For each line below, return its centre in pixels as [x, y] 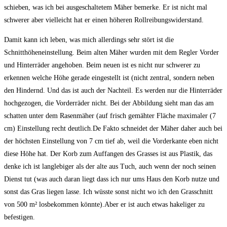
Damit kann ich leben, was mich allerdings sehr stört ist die [89, 40]
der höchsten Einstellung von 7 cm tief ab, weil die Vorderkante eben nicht [111, 141]
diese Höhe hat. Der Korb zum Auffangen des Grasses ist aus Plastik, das [108, 154]
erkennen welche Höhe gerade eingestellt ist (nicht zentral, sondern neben [109, 78]
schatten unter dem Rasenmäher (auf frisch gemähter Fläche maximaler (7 [110, 116]
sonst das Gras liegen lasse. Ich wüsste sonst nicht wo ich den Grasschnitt [108, 192]
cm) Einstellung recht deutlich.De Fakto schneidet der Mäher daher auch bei [113, 128]
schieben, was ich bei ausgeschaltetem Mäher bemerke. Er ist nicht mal [106, 7]
